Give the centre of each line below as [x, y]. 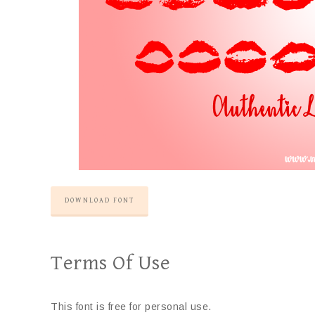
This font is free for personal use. [131, 307]
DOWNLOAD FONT [99, 200]
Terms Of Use [110, 263]
